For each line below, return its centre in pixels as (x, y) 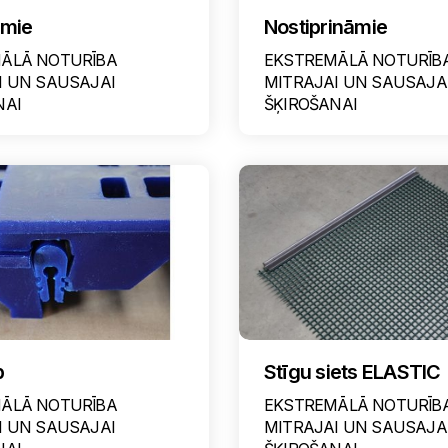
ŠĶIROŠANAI (310, 104)
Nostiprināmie (325, 27)
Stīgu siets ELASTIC (352, 372)
